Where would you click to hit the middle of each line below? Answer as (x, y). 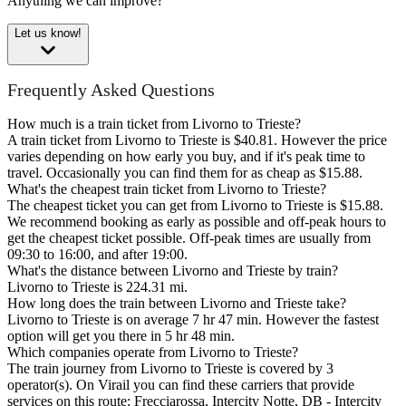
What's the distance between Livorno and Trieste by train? (173, 271)
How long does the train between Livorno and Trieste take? (177, 304)
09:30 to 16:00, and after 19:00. (97, 255)
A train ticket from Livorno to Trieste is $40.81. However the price (197, 140)
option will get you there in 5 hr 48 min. (121, 336)
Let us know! (48, 33)
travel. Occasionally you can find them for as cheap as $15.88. (185, 173)
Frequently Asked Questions (111, 90)
